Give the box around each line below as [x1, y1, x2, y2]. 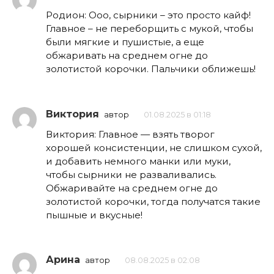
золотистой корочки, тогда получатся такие [46, 195, 261, 207]
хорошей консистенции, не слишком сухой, [46, 141, 262, 154]
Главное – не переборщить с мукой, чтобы [46, 23, 253, 35]
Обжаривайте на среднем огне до [46, 182, 218, 194]
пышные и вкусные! [46, 209, 143, 221]
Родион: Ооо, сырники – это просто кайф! [46, 9, 251, 21]
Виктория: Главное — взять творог [46, 128, 215, 140]
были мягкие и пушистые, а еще [46, 36, 204, 48]
